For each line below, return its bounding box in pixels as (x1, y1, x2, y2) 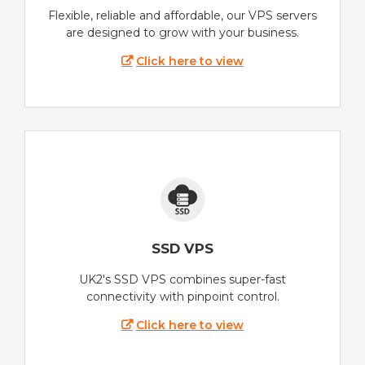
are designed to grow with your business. (66, 25, 299, 41)
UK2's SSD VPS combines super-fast (79, 271, 286, 287)
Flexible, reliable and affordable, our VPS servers (48, 8, 317, 24)
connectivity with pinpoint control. (86, 288, 279, 304)
